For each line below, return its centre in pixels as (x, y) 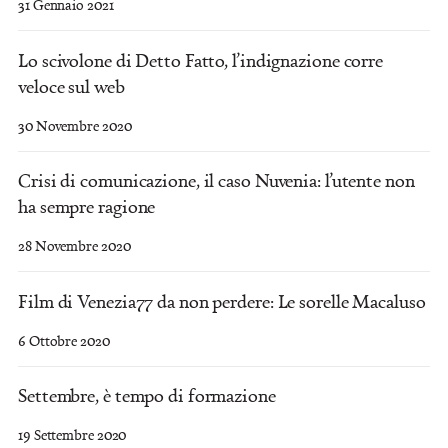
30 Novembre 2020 (75, 125)
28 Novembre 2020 (74, 246)
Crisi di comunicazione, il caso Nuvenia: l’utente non (216, 180)
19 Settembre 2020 (72, 435)
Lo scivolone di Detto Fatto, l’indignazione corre (201, 59)
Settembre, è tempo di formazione (147, 395)
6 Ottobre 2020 (64, 340)
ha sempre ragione (87, 206)
